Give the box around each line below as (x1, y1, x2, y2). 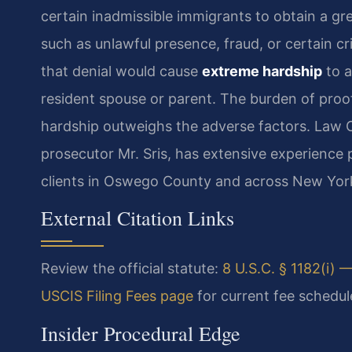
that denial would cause (41, 62, 202, 79)
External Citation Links (41, 204, 234, 232)
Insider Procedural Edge (41, 319, 240, 346)
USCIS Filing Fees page (41, 288, 193, 305)
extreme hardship (202, 62, 322, 79)
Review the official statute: (41, 260, 222, 277)
